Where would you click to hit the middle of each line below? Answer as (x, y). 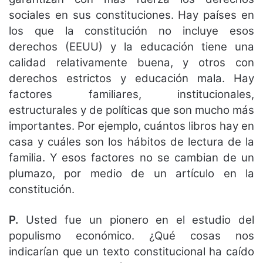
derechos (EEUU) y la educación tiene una (131, 47)
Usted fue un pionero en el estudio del (136, 220)
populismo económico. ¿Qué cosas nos (131, 236)
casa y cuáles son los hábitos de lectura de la (131, 142)
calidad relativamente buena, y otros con (131, 63)
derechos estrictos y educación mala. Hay (131, 79)
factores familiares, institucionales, (131, 95)
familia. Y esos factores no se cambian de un (131, 158)
